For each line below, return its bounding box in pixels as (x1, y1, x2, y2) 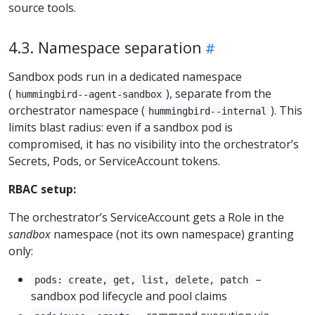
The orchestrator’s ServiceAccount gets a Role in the (8, 209, 284, 225)
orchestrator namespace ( (8, 102, 145, 118)
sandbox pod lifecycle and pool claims (31, 288, 227, 304)
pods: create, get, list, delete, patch (34, 274, 249, 285)
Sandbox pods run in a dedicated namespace (8, 68, 242, 84)
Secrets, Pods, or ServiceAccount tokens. (8, 153, 220, 169)
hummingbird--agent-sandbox (15, 88, 162, 100)
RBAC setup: (8, 181, 76, 197)
